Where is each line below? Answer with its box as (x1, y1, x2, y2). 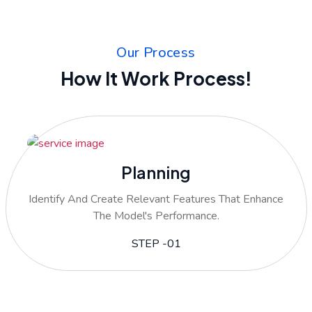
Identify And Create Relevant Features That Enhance (29, 191, 283, 207)
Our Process (116, 43, 196, 63)
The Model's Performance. (93, 208, 219, 224)
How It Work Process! (60, 67, 252, 91)
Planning (121, 161, 191, 182)
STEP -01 (131, 235, 181, 251)
